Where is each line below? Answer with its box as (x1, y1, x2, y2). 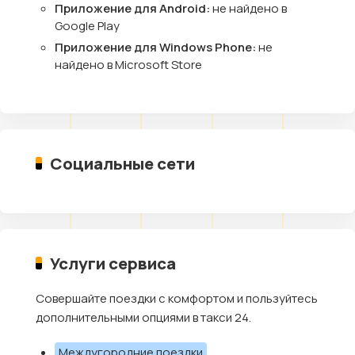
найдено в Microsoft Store (55, 56, 202, 73)
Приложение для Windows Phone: (55, 39, 258, 55)
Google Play (55, 17, 120, 34)
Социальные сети (50, 152, 196, 174)
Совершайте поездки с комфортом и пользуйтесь (36, 290, 318, 307)
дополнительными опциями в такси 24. (36, 309, 251, 326)
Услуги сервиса (50, 252, 177, 274)
